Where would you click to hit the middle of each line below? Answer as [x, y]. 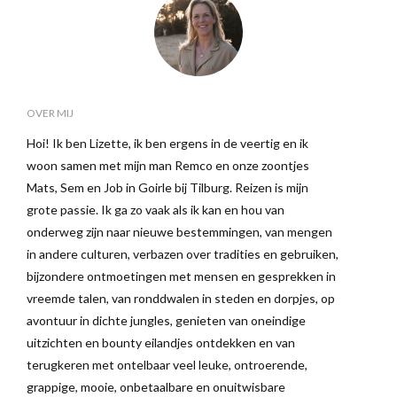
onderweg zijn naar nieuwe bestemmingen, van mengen [179, 231]
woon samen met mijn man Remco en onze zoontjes [168, 165]
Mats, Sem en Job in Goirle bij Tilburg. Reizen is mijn [167, 187]
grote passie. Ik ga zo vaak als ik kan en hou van [156, 209]
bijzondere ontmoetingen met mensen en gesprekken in [181, 276]
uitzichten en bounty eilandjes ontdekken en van [161, 342]
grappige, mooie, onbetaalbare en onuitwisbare [156, 386]
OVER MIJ [50, 113]
